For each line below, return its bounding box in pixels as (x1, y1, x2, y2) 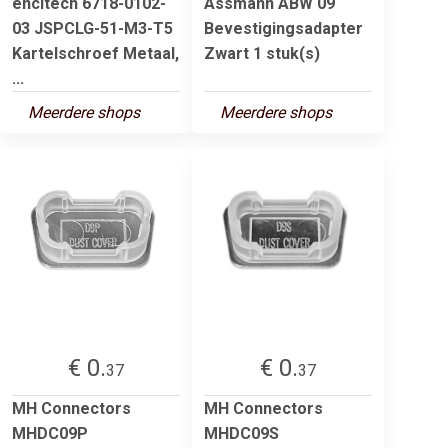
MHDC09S (204, 423, 279, 443)
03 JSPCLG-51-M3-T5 (12, 18, 173, 38)
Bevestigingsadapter (204, 18, 363, 38)
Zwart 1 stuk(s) (204, 43, 320, 63)
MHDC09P (12, 423, 88, 443)
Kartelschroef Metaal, (12, 43, 179, 63)
